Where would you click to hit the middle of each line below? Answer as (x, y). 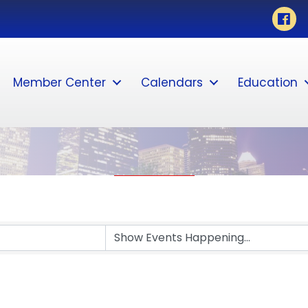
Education (268, 82)
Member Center (60, 82)
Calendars (172, 82)
